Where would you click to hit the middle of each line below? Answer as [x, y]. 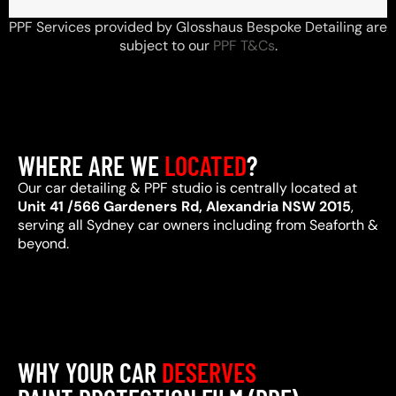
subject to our [166, 46]
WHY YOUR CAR [90, 373]
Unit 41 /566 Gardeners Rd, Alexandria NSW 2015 [184, 207]
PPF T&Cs [244, 46]
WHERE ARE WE [91, 166]
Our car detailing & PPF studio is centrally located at [187, 188]
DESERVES [209, 373]
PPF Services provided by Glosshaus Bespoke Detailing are [198, 27]
